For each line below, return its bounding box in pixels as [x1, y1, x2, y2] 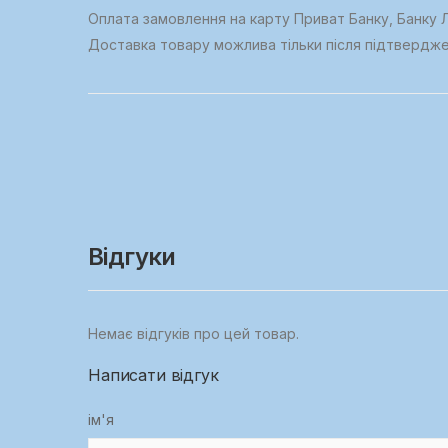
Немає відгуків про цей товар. [88, 325, 299, 343]
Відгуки [88, 242, 176, 272]
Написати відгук [88, 365, 219, 386]
